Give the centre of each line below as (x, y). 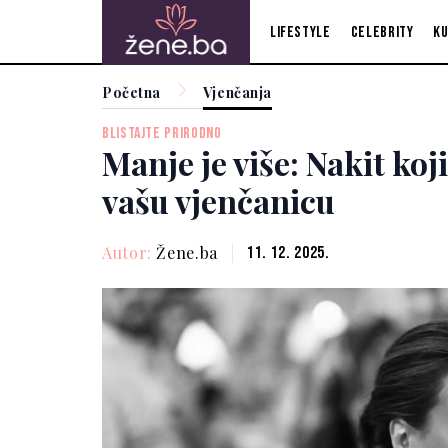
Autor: (129, 252)
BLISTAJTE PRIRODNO (162, 134)
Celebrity (382, 32)
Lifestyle (300, 32)
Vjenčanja (237, 92)
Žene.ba (187, 252)
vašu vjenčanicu (218, 201)
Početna (131, 92)
